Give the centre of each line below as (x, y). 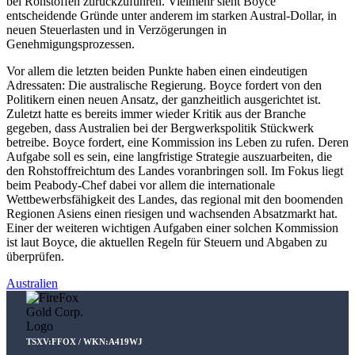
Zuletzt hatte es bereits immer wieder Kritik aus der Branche (156, 113)
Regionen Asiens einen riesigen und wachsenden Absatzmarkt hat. (172, 213)
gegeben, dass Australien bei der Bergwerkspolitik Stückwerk (160, 128)
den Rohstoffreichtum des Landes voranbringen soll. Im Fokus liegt (175, 170)
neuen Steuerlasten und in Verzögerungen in (116, 29)
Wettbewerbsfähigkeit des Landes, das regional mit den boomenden (175, 199)
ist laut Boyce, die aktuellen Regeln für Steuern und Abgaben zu (167, 242)
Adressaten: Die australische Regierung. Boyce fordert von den (164, 85)
